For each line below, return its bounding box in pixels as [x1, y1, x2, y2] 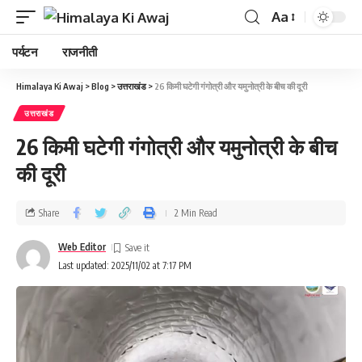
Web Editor [58, 241, 106, 253]
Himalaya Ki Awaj [16, 81, 83, 91]
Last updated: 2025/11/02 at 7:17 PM [58, 259, 192, 271]
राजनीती [61, 44, 97, 59]
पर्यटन [12, 44, 38, 59]
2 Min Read [175, 206, 217, 219]
